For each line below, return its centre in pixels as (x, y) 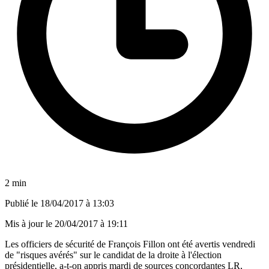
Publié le (23, 203)
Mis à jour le (30, 223)
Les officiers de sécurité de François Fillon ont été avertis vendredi (130, 244)
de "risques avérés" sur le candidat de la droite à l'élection (113, 255)
